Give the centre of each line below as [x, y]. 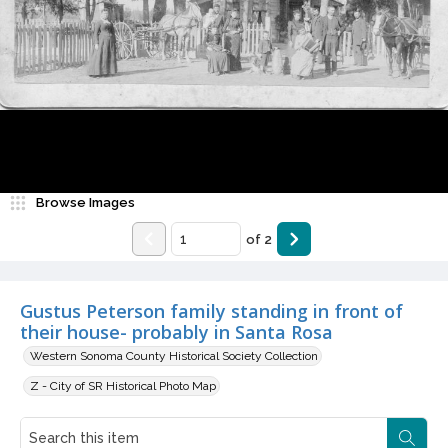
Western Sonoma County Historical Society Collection [174, 356]
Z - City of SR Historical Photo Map [123, 386]
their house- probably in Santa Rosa [176, 332]
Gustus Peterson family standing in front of [211, 311]
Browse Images [85, 203]
